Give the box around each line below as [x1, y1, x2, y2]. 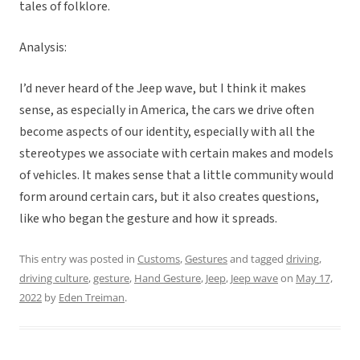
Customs [137, 252, 180, 267]
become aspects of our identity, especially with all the [19, 123, 315, 141]
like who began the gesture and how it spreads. [19, 210, 280, 228]
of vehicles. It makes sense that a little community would [19, 166, 333, 185]
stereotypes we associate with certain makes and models [19, 145, 333, 163]
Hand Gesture [134, 271, 201, 286]
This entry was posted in [19, 252, 137, 267]
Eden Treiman [59, 290, 125, 305]
